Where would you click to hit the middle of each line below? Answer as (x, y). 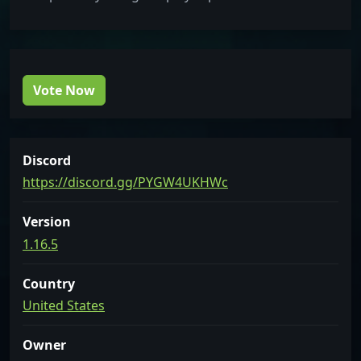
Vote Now (64, 91)
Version (47, 222)
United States (64, 305)
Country (49, 283)
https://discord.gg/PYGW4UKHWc (125, 183)
